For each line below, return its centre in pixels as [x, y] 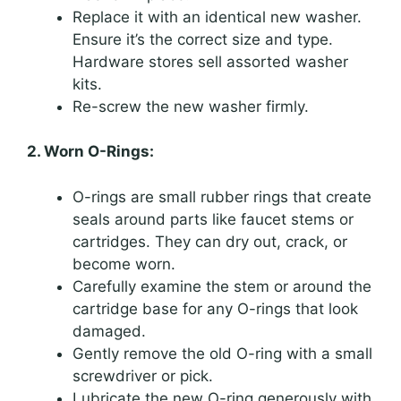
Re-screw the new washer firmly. [191, 106]
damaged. [109, 331]
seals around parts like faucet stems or [213, 219]
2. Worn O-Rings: [90, 152]
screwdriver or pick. [143, 375]
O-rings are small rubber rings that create [222, 196]
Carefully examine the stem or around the [222, 286]
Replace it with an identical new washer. [217, 17]
